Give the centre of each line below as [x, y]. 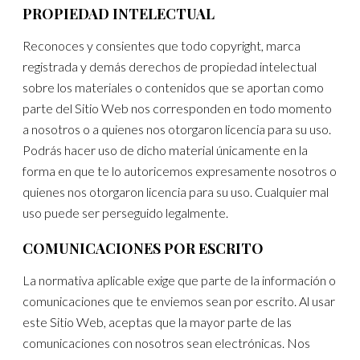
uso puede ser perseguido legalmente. [126, 212]
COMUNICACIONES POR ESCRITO [143, 249]
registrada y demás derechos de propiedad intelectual [170, 66]
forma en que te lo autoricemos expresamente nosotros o [180, 170]
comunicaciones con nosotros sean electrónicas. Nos [167, 343]
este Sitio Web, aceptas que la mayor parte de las [157, 322]
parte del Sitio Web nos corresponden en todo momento [178, 108]
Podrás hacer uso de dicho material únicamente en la [166, 149]
